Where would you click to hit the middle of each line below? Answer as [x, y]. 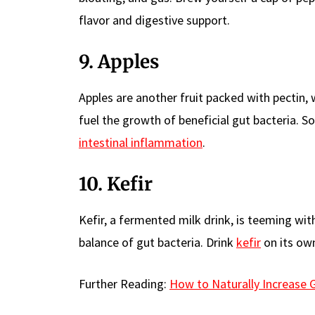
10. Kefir [116, 184]
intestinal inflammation [141, 142]
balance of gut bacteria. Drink [157, 242]
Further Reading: [124, 283]
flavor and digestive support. [154, 20]
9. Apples [119, 61]
